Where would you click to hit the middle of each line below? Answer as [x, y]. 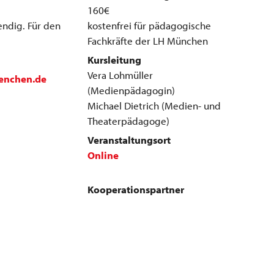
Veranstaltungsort [129, 140]
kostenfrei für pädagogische [149, 25]
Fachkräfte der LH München [147, 41]
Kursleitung [114, 60]
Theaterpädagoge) [128, 121]
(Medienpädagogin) [131, 90]
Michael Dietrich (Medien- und [154, 106]
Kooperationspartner [135, 189]
